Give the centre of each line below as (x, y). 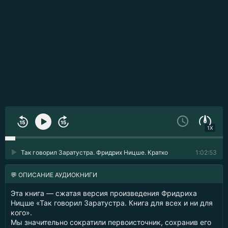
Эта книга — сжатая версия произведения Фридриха (104, 193)
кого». (21, 212)
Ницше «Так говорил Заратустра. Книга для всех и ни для (112, 203)
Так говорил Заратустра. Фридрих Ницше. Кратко (94, 152)
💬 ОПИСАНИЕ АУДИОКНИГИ (54, 175)
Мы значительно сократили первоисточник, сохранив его (111, 222)
